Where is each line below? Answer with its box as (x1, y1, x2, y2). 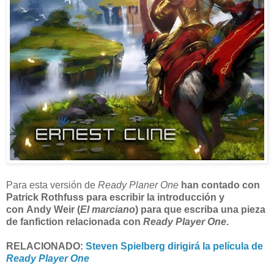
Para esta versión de (6, 180, 98, 191)
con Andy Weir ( (6, 204, 80, 215)
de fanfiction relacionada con (6, 217, 143, 228)
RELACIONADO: (6, 241, 86, 252)
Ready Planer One (98, 180, 179, 191)
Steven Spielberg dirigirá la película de (86, 241, 263, 252)
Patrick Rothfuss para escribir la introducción (6, 192, 217, 203)
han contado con (181, 180, 260, 191)
